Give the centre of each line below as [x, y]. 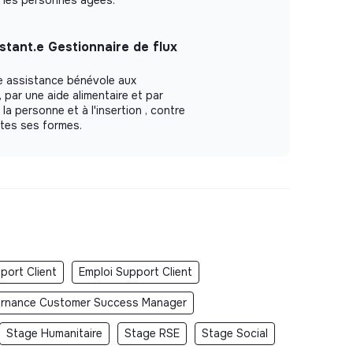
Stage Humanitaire [54, 333]
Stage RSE [152, 333]
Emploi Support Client [136, 271]
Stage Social [235, 333]
